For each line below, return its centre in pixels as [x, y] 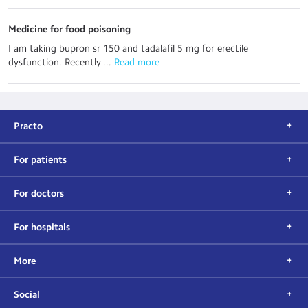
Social [27, 295]
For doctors [39, 194]
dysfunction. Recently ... [60, 62]
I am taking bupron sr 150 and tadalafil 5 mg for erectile [128, 48]
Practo [28, 126]
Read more [135, 62]
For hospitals [42, 227]
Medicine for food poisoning [69, 29]
